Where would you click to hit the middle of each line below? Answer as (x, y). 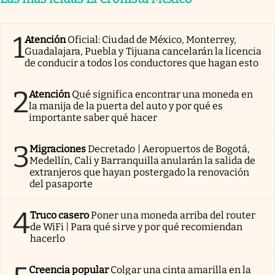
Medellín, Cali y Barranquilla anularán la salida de (143, 160)
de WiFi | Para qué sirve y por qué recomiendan (137, 227)
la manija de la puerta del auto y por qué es (126, 106)
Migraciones (58, 149)
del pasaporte (61, 184)
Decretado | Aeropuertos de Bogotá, (169, 149)
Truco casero (60, 215)
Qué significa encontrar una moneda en (163, 94)
